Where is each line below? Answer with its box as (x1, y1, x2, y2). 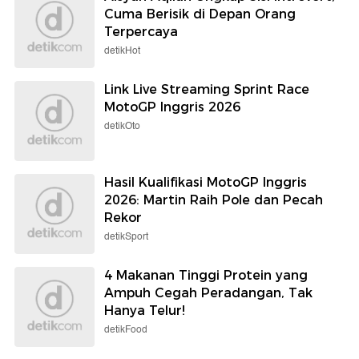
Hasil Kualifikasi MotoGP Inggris (104, 175, 307, 191)
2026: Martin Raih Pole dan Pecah (104, 192, 323, 208)
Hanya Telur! (104, 303, 185, 319)
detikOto (104, 119, 140, 135)
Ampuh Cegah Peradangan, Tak (104, 285, 313, 301)
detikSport (104, 229, 148, 245)
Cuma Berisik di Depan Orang (104, 6, 296, 22)
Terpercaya (104, 24, 178, 40)
